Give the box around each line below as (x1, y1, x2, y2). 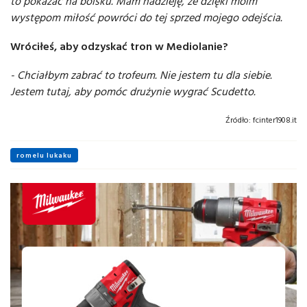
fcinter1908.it (251, 114, 297, 126)
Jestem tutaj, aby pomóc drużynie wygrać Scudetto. (10, 83, 256, 100)
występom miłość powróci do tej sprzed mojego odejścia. (10, 9, 282, 26)
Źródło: (225, 114, 251, 126)
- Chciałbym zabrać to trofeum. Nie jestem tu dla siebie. (10, 66, 272, 84)
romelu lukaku (16, 150, 72, 161)
